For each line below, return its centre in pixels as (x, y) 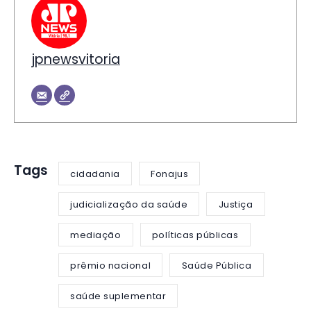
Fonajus (170, 174)
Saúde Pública (217, 265)
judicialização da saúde (129, 204)
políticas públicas (195, 235)
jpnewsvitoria (76, 60)
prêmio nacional (111, 265)
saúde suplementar (118, 296)
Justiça (236, 204)
